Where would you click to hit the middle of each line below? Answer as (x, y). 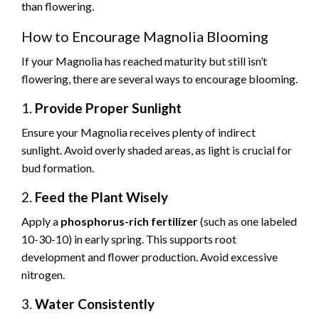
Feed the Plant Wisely (101, 197)
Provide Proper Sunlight (108, 108)
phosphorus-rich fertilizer (129, 221)
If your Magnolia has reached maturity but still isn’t (144, 61)
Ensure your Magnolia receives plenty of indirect (138, 132)
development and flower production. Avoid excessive (150, 257)
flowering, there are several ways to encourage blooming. (159, 79)
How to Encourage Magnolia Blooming (145, 37)
